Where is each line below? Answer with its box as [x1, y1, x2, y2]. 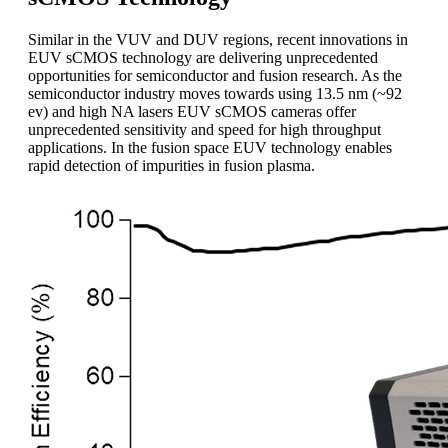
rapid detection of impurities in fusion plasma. [28, 157, 315, 175]
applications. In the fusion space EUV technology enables [28, 139, 392, 157]
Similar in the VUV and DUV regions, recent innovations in [28, 31, 408, 49]
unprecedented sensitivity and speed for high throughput [28, 121, 381, 139]
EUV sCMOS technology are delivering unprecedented [28, 49, 378, 67]
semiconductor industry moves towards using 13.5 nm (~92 [28, 85, 402, 103]
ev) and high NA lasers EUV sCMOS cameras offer [28, 103, 356, 121]
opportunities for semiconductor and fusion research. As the [28, 67, 402, 85]
